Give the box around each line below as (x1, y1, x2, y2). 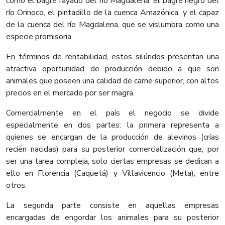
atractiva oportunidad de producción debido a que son (6, 63, 219, 75)
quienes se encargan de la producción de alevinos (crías (6, 132, 219, 143)
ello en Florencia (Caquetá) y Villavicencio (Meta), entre (6, 168, 219, 179)
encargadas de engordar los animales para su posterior (6, 212, 219, 223)
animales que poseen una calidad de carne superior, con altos (6, 75, 219, 87)
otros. (6, 180, 27, 191)
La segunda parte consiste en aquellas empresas (6, 200, 219, 211)
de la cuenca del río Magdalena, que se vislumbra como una (6, 19, 219, 31)
